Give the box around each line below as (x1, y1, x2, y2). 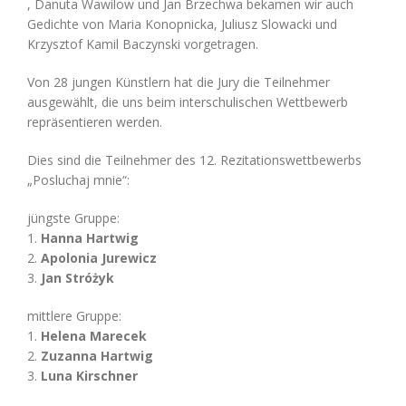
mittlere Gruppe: (27, 307, 121, 324)
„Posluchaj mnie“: (27, 171, 130, 188)
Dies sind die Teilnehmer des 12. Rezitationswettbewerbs (27, 151, 362, 169)
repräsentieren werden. (27, 113, 162, 130)
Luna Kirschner (41, 367, 138, 384)
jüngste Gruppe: (27, 209, 120, 227)
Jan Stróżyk (41, 269, 114, 286)
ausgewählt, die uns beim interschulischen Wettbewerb (27, 93, 348, 111)
